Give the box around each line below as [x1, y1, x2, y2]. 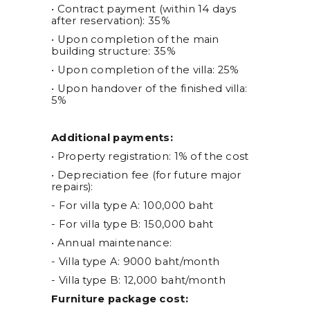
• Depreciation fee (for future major [51, 168, 241, 181]
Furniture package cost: [51, 292, 188, 305]
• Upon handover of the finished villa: [51, 82, 248, 95]
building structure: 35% [51, 44, 176, 57]
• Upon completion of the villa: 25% [51, 63, 239, 76]
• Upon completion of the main [51, 33, 219, 46]
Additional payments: [51, 131, 174, 144]
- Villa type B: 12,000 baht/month [51, 273, 226, 286]
